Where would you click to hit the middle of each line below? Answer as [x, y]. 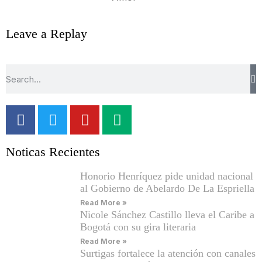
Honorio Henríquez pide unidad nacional [167, 176]
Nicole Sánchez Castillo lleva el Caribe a [167, 215]
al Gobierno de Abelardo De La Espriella [167, 189]
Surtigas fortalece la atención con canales [168, 254]
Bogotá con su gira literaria [138, 227]
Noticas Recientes [53, 152]
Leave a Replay [46, 34]
